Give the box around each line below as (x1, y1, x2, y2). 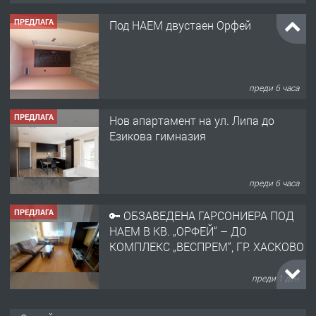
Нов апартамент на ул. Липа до (109, 112, 274, 128)
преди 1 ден (252, 272, 300, 284)
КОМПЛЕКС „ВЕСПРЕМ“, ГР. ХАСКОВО (109, 238, 304, 254)
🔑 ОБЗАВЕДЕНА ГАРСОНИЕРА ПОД (109, 207, 294, 223)
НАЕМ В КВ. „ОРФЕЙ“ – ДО (109, 223, 247, 238)
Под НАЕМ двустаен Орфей (109, 17, 251, 32)
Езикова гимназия (109, 128, 206, 143)
